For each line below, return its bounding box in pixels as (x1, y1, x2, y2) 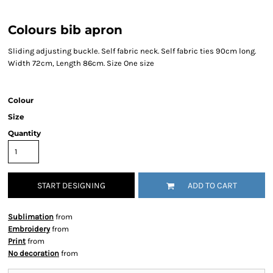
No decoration (8, 249, 59, 258)
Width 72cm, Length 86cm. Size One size (8, 58, 154, 68)
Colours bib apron (8, 23, 122, 37)
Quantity (8, 129, 41, 138)
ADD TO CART (188, 180, 237, 191)
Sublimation (8, 212, 54, 221)
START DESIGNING (37, 180, 105, 191)
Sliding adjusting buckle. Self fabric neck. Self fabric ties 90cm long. (8, 46, 256, 55)
